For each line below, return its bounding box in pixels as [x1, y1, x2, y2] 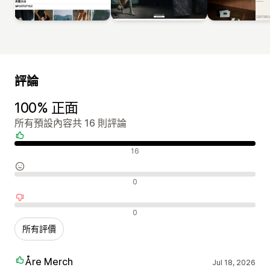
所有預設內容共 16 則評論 [14, 116, 127, 129]
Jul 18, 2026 [212, 257, 256, 267]
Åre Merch [25, 255, 73, 268]
